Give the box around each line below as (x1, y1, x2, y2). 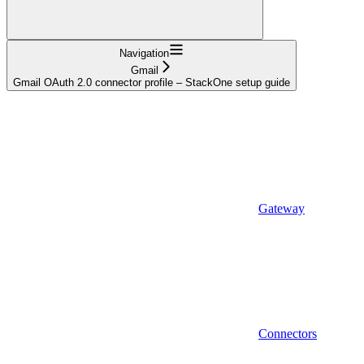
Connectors (258, 326, 317, 340)
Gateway (258, 201, 305, 215)
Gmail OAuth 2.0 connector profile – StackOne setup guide (13, 76, 290, 89)
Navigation (119, 46, 169, 59)
